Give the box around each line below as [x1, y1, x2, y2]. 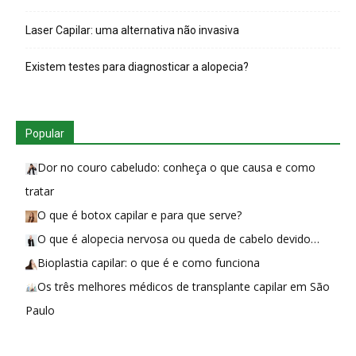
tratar [25, 184, 54, 199]
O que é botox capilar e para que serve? [37, 207, 242, 223]
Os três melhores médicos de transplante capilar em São [37, 279, 330, 295]
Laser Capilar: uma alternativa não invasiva [25, 24, 239, 37]
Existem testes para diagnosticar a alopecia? [25, 60, 249, 74]
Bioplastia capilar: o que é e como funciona [37, 255, 260, 271]
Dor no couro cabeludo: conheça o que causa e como [37, 160, 315, 176]
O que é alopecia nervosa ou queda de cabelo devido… [37, 231, 319, 247]
